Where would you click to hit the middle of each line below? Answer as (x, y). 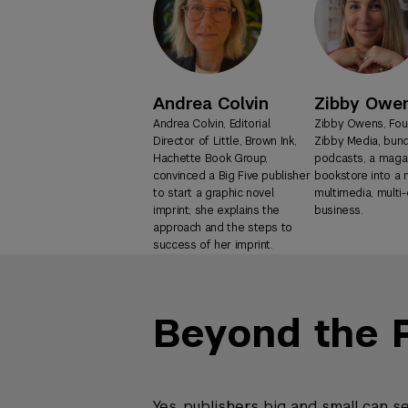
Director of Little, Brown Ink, (225, 141)
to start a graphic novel (214, 193)
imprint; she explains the (216, 210)
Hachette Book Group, (210, 158)
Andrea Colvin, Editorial (212, 123)
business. (339, 210)
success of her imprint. (213, 245)
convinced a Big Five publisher (232, 175)
